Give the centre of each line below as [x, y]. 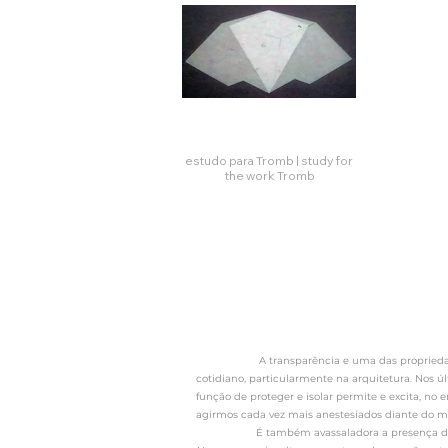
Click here [285, 221]
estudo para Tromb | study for [240, 160]
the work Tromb [269, 175]
